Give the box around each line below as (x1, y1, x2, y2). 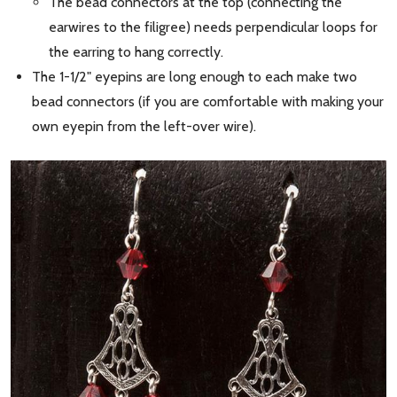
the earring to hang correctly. (49, 43, 224, 60)
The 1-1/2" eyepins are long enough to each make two (32, 67, 357, 85)
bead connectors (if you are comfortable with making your (32, 92, 384, 110)
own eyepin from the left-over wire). (32, 117, 256, 135)
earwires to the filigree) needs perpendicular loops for (49, 18, 378, 35)
